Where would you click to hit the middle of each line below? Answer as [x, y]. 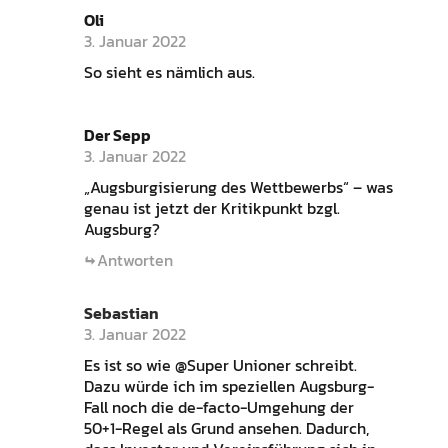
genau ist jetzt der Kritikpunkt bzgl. [211, 207]
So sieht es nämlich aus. [169, 71]
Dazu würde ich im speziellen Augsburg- [228, 385]
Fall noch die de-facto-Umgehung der [218, 406]
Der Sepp [117, 134]
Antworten [134, 259]
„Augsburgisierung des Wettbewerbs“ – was [238, 186]
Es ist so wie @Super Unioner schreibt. [220, 364]
